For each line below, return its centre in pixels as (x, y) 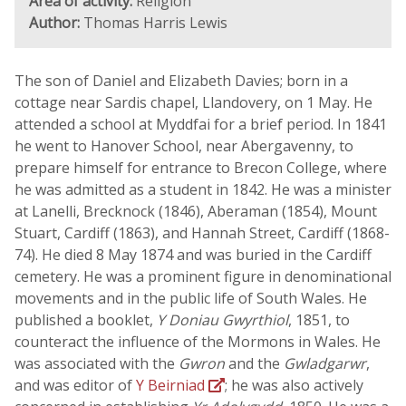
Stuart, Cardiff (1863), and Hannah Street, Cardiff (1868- (202, 233)
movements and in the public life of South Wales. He (191, 298)
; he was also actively (294, 385)
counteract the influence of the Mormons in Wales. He (198, 342)
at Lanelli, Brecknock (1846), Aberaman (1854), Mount (196, 211)
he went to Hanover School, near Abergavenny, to (184, 146)
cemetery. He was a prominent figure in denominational (203, 276)
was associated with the (97, 363)
